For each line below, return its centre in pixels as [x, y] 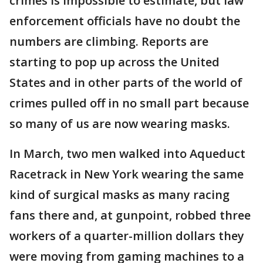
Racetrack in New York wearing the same [127, 174]
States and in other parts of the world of [126, 83]
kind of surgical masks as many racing [119, 195]
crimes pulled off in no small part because [129, 103]
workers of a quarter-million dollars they [127, 236]
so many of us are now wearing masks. [120, 124]
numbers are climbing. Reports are [109, 42]
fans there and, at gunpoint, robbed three [130, 215]
